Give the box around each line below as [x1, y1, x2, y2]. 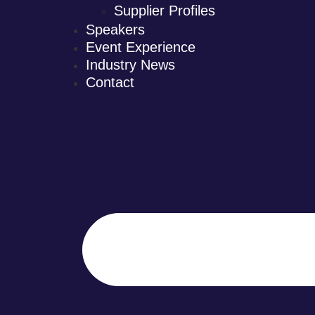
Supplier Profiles [114, 3, 215, 18]
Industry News [86, 57, 175, 72]
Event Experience [86, 39, 195, 55]
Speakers [86, 22, 145, 37]
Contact [86, 75, 134, 90]
